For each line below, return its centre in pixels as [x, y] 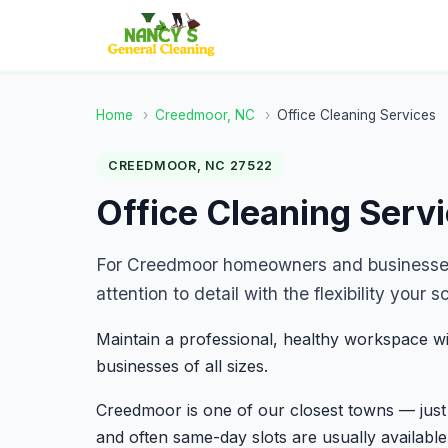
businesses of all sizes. [182, 365]
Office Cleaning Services [356, 115]
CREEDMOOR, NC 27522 [190, 165]
